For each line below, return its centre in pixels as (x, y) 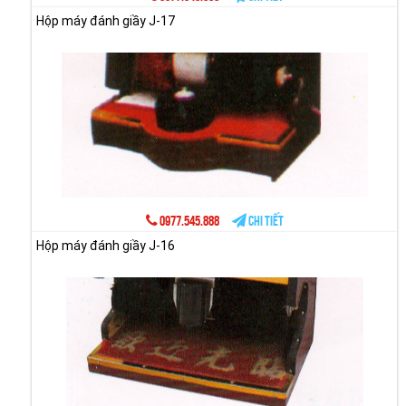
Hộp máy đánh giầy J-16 (106, 245)
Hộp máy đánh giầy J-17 (106, 20)
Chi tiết (265, 221)
